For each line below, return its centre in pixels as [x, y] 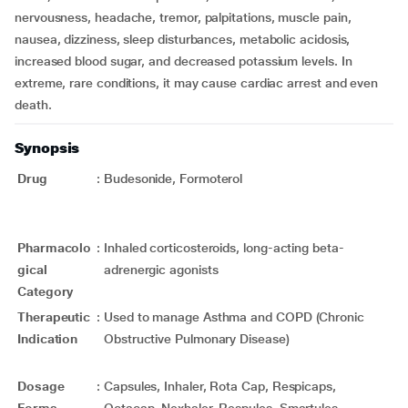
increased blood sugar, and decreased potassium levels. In [184, 61]
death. [33, 105]
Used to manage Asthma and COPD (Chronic [234, 317]
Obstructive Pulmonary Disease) [197, 339]
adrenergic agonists [161, 270]
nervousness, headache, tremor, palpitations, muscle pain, [183, 17]
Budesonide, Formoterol [173, 178]
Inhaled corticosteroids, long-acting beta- [224, 248]
